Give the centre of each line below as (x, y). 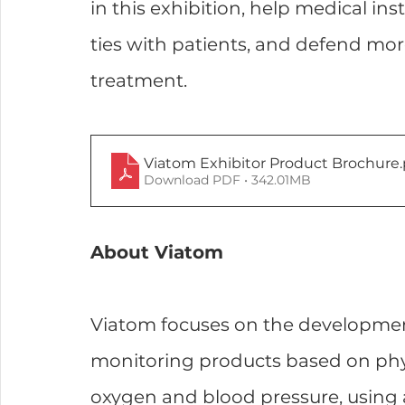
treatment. (139, 81)
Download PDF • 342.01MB (227, 179)
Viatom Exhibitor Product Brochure (272, 163)
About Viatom (157, 253)
